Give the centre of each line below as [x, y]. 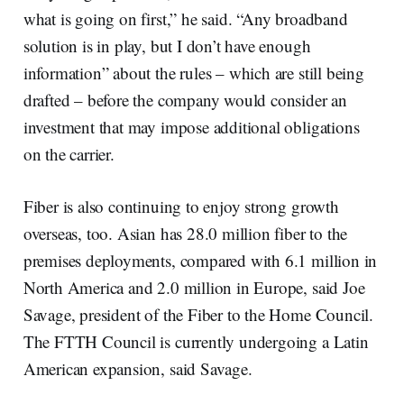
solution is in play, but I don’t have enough [167, 45]
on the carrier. [69, 153]
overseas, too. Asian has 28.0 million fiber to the [185, 233]
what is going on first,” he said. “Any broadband [185, 18]
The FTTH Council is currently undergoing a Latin [196, 341]
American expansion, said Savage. [138, 368]
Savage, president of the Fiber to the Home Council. [198, 314]
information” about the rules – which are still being [193, 72]
